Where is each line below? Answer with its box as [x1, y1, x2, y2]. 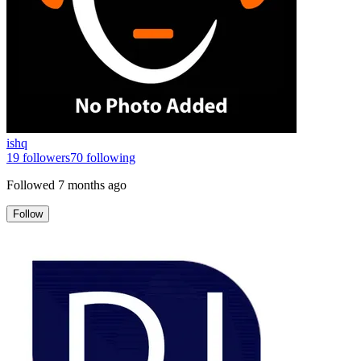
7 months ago [58, 177, 127, 192]
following [83, 150, 135, 164]
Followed [6, 177, 55, 192]
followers [19, 150, 70, 164]
